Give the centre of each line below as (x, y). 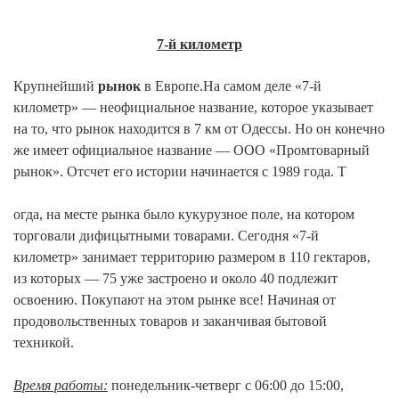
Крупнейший (56, 85)
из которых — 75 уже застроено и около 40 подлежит (175, 278)
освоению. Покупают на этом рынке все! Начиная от (175, 299)
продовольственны (71, 321)
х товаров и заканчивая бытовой (228, 321)
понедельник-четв (165, 385)
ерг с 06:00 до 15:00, (283, 385)
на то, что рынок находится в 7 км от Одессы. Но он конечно (199, 128)
